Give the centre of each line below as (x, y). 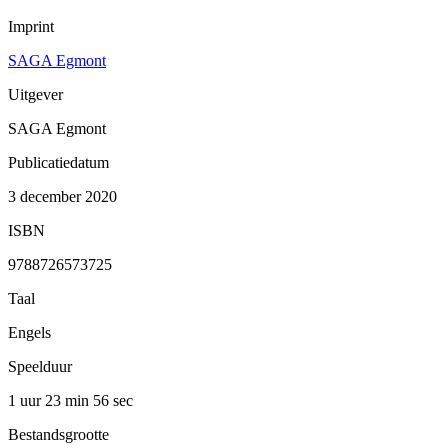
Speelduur (40, 366)
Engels (29, 332)
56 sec (113, 400)
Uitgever (35, 94)
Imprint (31, 26)
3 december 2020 (62, 196)
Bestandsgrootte (58, 434)
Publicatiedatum (58, 162)
